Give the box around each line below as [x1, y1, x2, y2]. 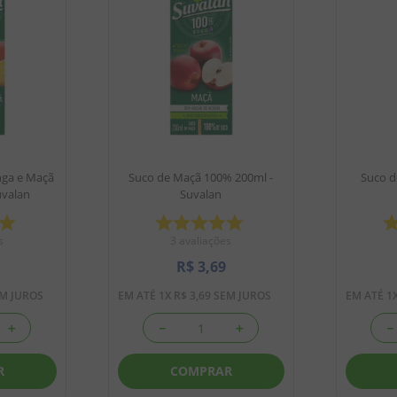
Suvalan [180, 186, 222, 203]
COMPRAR [169, 362, 232, 379]
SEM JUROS [210, 288, 271, 304]
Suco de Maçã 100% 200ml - [128, 169, 273, 186]
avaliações [179, 233, 231, 249]
